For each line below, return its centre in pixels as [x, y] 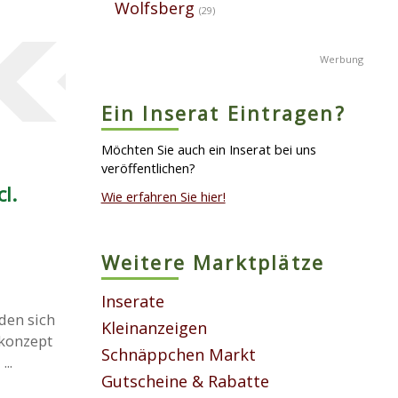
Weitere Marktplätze [213, 263]
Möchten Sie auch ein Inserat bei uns [208, 149]
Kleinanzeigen [154, 328]
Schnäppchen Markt [178, 354]
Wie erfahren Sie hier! [163, 197]
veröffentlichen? [148, 167]
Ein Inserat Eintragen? [223, 113]
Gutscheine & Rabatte [185, 381]
